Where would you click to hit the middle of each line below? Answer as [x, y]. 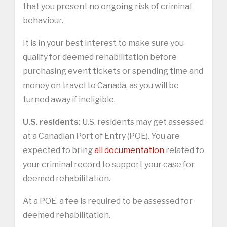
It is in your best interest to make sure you [103, 43]
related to [184, 150]
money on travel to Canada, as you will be [101, 85]
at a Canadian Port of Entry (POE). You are [101, 136]
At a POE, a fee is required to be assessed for [108, 201]
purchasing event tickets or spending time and [113, 71]
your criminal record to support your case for [109, 164]
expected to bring [59, 150]
